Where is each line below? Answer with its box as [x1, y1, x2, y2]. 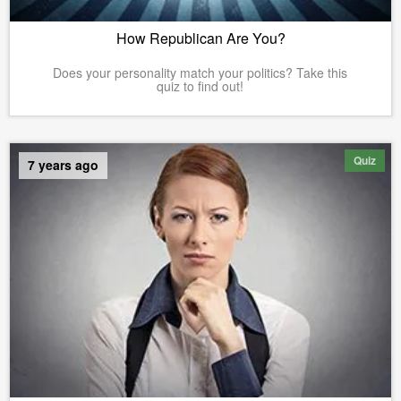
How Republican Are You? [115, 28, 286, 49]
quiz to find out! [157, 77, 244, 96]
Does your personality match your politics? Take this [53, 64, 348, 82]
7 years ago [28, 156, 98, 175]
